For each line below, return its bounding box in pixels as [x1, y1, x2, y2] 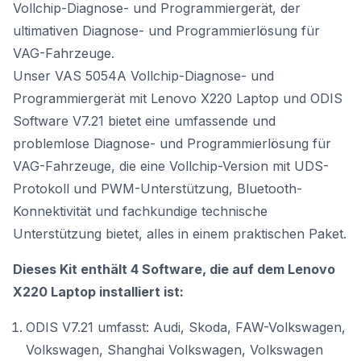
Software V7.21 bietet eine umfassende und [13, 113, 276, 129]
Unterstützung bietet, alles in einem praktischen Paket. [13, 226, 346, 242]
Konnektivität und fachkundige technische [13, 203, 268, 219]
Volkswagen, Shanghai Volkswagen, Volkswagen [26, 342, 323, 358]
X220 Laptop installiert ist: [13, 284, 184, 300]
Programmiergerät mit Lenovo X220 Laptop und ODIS [13, 90, 342, 106]
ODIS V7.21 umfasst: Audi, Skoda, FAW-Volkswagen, [26, 319, 346, 335]
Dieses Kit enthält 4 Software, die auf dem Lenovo [13, 261, 335, 277]
